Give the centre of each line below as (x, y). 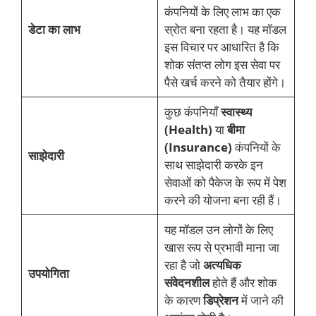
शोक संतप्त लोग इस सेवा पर (222, 64)
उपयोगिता (48, 273)
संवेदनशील (187, 282)
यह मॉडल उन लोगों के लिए (218, 229)
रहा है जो (183, 265)
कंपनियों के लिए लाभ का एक (222, 11)
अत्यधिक (222, 265)
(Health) (188, 129)
